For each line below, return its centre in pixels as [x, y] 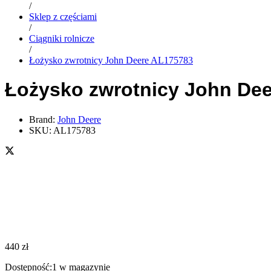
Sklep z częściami [63, 16]
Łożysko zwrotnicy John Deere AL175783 [111, 60]
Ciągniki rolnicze [62, 38]
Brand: [43, 119]
